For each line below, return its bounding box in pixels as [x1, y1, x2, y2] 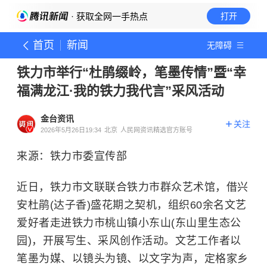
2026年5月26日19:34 [41, 126, 101, 133]
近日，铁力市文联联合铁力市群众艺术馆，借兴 [17, 181, 249, 193]
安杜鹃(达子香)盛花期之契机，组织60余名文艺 [17, 199, 247, 211]
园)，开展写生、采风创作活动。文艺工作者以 [17, 235, 241, 247]
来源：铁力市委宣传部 [17, 150, 127, 162]
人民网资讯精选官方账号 [120, 126, 193, 133]
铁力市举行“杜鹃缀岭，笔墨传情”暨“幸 [17, 65, 246, 80]
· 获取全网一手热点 [69, 11, 148, 21]
